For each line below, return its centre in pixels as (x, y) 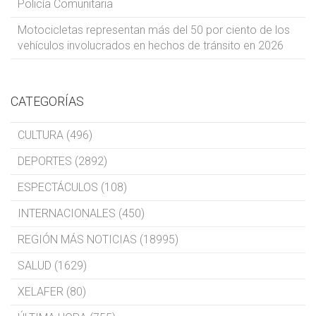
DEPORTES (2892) (62, 161)
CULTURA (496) (55, 135)
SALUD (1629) (52, 266)
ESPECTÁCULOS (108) (72, 187)
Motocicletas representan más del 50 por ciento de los (154, 30)
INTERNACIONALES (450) (81, 213)
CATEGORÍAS (47, 101)
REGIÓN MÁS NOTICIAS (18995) (98, 239)
